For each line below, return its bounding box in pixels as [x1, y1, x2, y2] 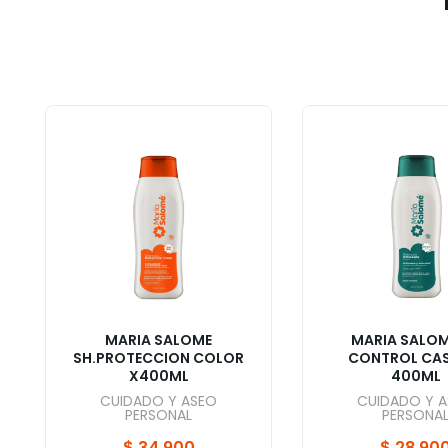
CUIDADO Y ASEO [100, 391, 217, 411]
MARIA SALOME [105, 330, 212, 350]
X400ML [128, 366, 189, 386]
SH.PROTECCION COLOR [73, 348, 244, 368]
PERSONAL [125, 405, 192, 425]
